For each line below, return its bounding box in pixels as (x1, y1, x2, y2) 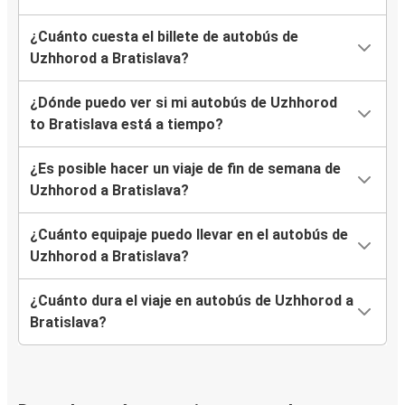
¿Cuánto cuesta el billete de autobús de (30, 28, 298, 46)
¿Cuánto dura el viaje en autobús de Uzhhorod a (30, 292, 353, 310)
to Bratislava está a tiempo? (30, 116, 223, 134)
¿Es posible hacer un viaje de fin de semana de (30, 160, 341, 178)
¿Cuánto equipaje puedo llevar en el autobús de (30, 226, 348, 244)
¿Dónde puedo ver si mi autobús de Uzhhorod (30, 94, 337, 112)
